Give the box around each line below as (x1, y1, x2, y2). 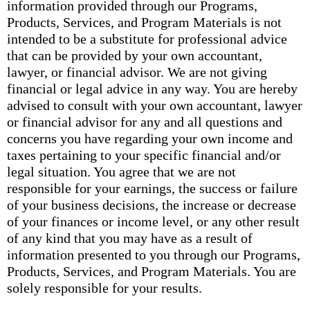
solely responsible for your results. (7, 280, 202, 295)
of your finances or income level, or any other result (7, 214, 300, 229)
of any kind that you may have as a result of (7, 230, 253, 246)
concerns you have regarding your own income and (7, 131, 293, 146)
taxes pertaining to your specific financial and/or (7, 147, 281, 163)
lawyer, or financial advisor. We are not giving (7, 64, 267, 80)
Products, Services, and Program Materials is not (7, 15, 282, 30)
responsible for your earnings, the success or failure (7, 181, 298, 196)
